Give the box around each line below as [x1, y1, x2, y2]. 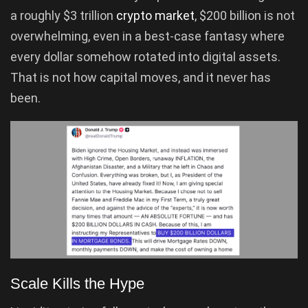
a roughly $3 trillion [10, 8, 116, 23]
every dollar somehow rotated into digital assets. [10, 49, 280, 64]
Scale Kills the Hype [10, 274, 144, 292]
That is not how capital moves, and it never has [10, 69, 271, 85]
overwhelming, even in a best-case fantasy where [10, 28, 285, 43]
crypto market [116, 8, 195, 23]
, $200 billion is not [195, 8, 295, 23]
